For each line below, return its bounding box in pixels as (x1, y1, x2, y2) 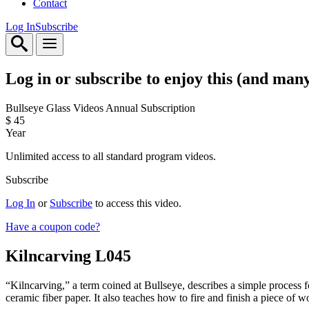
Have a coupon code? (6, 220, 100, 232)
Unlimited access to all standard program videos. (6, 150, 216, 162)
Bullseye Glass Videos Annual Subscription (6, 101, 195, 114)
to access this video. (92, 197, 181, 209)
